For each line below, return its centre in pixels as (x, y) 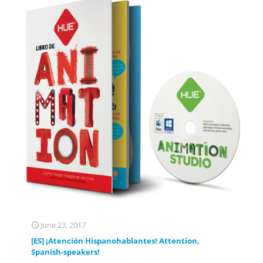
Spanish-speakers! (65, 252)
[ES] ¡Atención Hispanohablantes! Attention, (115, 241)
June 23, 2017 (63, 225)
